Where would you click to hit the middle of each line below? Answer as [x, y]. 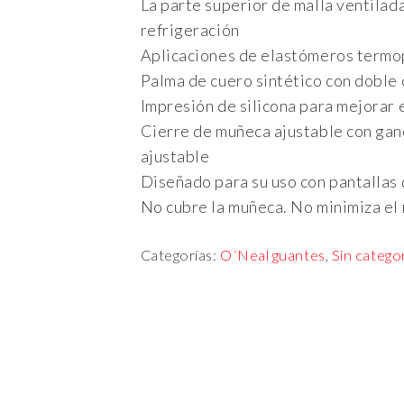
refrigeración [190, 30]
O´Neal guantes [273, 255]
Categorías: [180, 255]
